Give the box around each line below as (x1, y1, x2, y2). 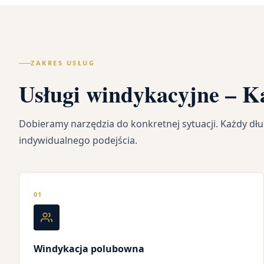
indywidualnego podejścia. (19, 134, 137, 147)
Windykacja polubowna (34, 242, 144, 256)
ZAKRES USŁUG (31, 58, 95, 68)
